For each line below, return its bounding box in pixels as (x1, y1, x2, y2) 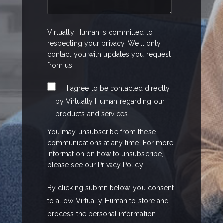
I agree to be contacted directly (66, 84, 170, 92)
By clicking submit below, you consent (47, 184, 174, 192)
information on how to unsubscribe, (47, 149, 164, 158)
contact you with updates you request (47, 50, 171, 59)
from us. (47, 61, 74, 70)
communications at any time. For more (47, 138, 174, 147)
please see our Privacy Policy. (47, 160, 144, 169)
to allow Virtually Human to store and (47, 197, 169, 205)
